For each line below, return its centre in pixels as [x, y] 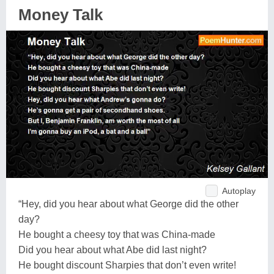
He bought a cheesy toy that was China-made [117, 234]
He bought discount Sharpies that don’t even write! [127, 265]
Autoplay [239, 191]
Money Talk [61, 15]
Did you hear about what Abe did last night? [113, 250]
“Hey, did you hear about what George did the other [128, 204]
